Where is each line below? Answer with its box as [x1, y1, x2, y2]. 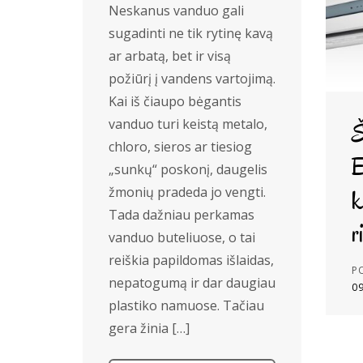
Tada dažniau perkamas [109, 206, 254, 224]
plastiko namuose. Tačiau [109, 297, 264, 314]
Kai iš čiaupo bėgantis [109, 92, 241, 110]
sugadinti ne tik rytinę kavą [109, 24, 273, 42]
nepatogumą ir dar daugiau [109, 274, 275, 292]
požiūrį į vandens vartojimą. [109, 70, 275, 88]
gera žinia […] [109, 319, 190, 337]
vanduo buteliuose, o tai [109, 228, 255, 246]
